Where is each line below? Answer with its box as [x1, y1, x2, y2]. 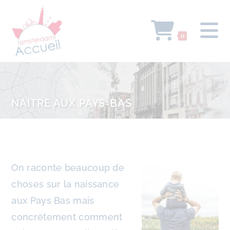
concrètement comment [11, 212, 123, 222]
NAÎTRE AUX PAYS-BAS [11, 97, 132, 109]
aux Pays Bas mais [11, 195, 94, 206]
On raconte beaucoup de [11, 162, 125, 173]
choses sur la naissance [11, 179, 120, 189]
